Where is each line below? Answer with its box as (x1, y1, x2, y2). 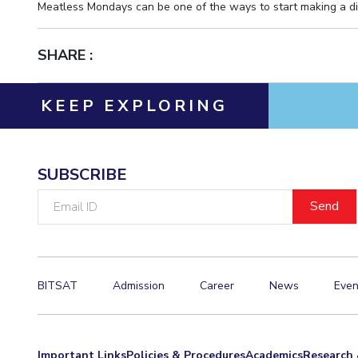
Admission (113, 278, 165, 293)
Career (200, 278, 235, 293)
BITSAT (38, 278, 78, 293)
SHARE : (38, 46, 93, 65)
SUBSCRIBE (38, 164, 128, 185)
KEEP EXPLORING (41, 94, 228, 117)
